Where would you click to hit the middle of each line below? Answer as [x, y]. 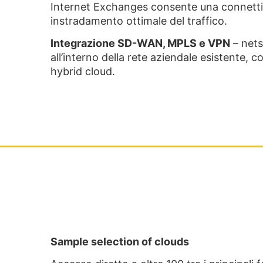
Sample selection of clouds [120, 241]
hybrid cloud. [83, 72]
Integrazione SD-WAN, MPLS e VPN [141, 43]
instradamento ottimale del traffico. [139, 21]
